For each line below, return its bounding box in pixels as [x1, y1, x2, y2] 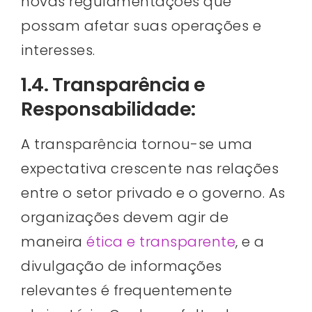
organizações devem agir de [21, 208, 228, 228]
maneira [21, 232, 86, 252]
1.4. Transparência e [21, 72, 205, 98]
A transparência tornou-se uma [21, 134, 253, 155]
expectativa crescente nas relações [21, 159, 279, 179]
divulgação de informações [21, 256, 222, 276]
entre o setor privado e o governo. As [21, 183, 286, 203]
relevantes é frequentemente [21, 281, 233, 301]
